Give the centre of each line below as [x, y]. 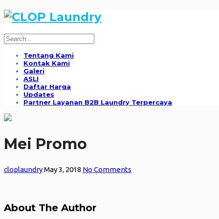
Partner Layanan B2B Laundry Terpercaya [98, 102]
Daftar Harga [47, 86]
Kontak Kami [47, 63]
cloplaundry [23, 169]
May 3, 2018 [63, 169]
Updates [39, 94]
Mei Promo [45, 144]
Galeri [34, 71]
